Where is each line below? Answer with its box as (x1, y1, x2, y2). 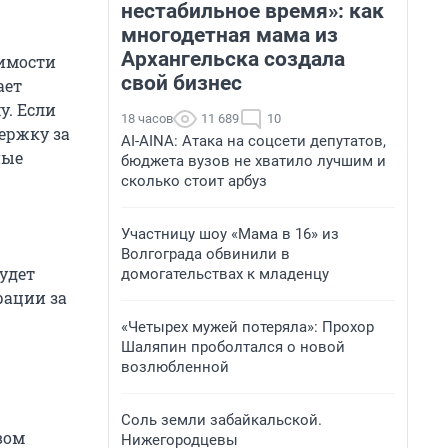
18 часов (121, 111, 173, 126)
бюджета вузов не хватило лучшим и (121, 152, 386, 170)
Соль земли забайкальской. (121, 411, 322, 429)
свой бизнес (121, 71, 242, 95)
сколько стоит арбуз (121, 172, 267, 190)
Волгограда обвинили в (121, 245, 290, 263)
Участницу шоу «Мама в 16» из (121, 225, 339, 243)
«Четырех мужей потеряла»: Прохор (121, 318, 374, 336)
